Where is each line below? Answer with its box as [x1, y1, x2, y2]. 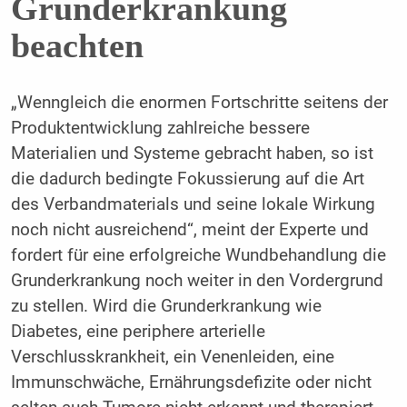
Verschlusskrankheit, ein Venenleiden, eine [10, 347, 334, 368]
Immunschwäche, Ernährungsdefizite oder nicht [10, 372, 372, 393]
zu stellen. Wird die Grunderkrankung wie [10, 296, 322, 317]
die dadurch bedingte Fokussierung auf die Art [10, 169, 364, 190]
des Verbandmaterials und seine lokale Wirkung [10, 194, 375, 215]
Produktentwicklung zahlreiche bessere [10, 118, 310, 139]
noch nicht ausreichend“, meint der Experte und [10, 220, 369, 241]
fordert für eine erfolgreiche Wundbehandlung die [10, 245, 386, 266]
